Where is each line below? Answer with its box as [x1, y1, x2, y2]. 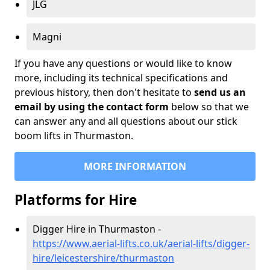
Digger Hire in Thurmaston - [33, 222, 161, 236]
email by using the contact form [14, 100, 169, 113]
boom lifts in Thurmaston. [14, 129, 133, 142]
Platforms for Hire [14, 190, 137, 209]
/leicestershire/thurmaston [51, 251, 174, 265]
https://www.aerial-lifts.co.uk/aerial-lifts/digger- [33, 237, 250, 250]
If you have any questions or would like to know [14, 57, 232, 70]
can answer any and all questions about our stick [14, 115, 237, 128]
